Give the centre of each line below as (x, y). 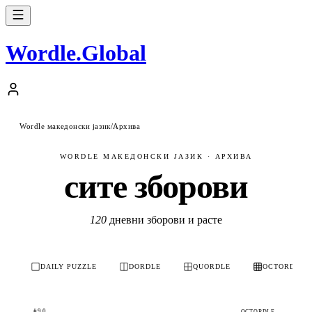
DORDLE (145, 267)
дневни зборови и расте (164, 219)
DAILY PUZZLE (69, 267)
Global (114, 53)
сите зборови (156, 186)
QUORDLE (212, 267)
